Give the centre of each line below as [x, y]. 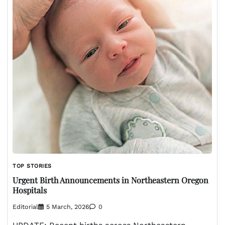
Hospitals [30, 190]
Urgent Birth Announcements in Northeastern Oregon [110, 180]
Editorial [25, 206]
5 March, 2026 [68, 206]
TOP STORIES [32, 166]
